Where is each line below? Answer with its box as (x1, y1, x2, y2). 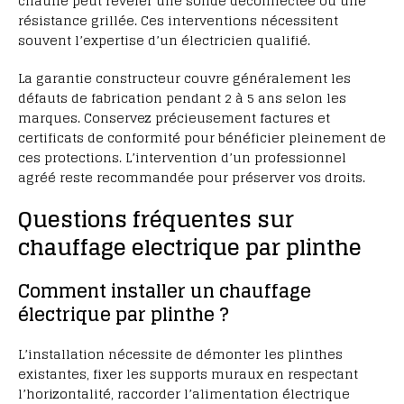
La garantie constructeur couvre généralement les (18, 67, 351, 90)
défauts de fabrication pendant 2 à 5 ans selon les (18, 87, 346, 110)
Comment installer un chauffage (18, 275, 311, 308)
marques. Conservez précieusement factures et (18, 106, 330, 130)
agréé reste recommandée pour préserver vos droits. (18, 166, 365, 189)
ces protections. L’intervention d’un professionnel (18, 146, 346, 170)
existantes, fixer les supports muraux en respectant (18, 363, 358, 386)
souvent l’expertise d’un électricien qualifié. (18, 29, 310, 52)
